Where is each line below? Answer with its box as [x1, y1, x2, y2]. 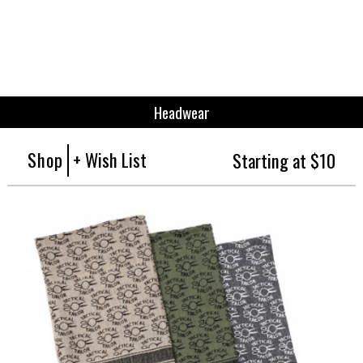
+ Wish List [73, 145, 147, 173]
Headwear [153, 100, 210, 124]
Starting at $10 [232, 146, 335, 173]
